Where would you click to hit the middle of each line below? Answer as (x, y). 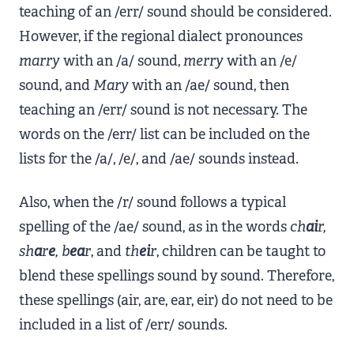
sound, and (56, 85)
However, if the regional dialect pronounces (161, 36)
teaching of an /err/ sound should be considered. (175, 12)
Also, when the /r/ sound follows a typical (153, 202)
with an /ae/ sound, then (209, 85)
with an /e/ (260, 61)
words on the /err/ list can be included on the (164, 134)
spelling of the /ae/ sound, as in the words (154, 227)
